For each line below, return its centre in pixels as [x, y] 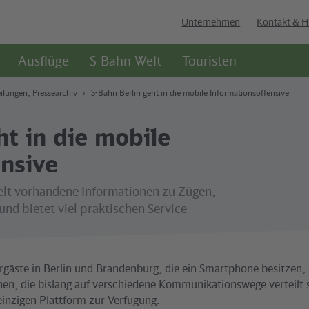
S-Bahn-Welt [125, 60]
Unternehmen [211, 22]
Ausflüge [43, 60]
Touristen [209, 60]
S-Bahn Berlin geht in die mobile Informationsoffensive [190, 93]
